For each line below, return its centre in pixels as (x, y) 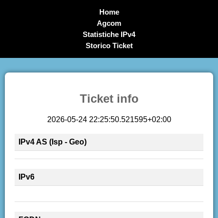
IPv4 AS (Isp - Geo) (53, 142)
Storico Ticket (109, 45)
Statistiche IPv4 (109, 34)
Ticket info (109, 98)
